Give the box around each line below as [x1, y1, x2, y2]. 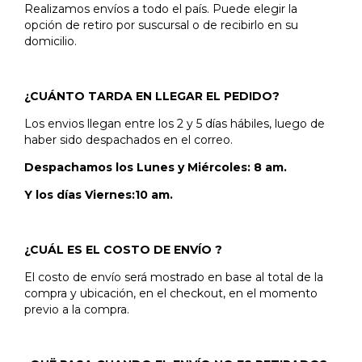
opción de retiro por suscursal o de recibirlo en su [24, 18, 298, 32]
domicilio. [24, 34, 80, 48]
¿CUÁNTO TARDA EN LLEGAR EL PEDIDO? [24, 89, 280, 103]
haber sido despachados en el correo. [24, 133, 236, 147]
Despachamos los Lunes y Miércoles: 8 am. [24, 160, 290, 175]
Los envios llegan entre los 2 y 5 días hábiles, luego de [24, 116, 325, 131]
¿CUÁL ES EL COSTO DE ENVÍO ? [24, 242, 225, 257]
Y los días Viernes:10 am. [24, 187, 176, 202]
